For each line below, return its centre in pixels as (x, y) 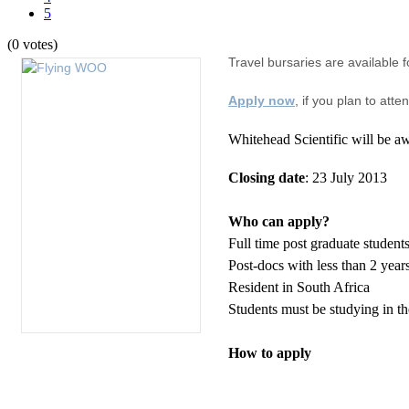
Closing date (267, 177)
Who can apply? (279, 221)
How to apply (270, 352)
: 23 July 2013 (346, 177)
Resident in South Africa (299, 287)
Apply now (262, 100)
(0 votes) (32, 44)
